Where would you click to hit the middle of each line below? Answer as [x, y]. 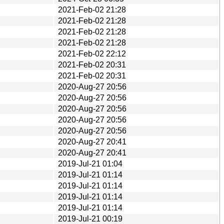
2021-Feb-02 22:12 [92, 53]
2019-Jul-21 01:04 [90, 163]
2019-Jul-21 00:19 [90, 218]
